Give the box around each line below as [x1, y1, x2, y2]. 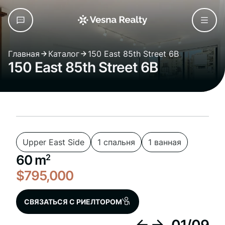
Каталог [48, 49, 79, 59]
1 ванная [148, 137, 181, 147]
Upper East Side [23, 137, 84, 147]
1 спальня [97, 137, 135, 147]
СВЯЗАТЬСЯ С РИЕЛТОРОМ [24, 197, 122, 206]
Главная [8, 49, 40, 59]
